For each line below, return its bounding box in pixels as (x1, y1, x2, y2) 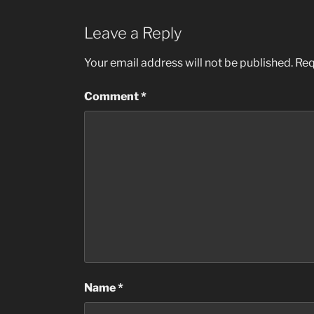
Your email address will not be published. (84, 56, 293, 70)
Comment (84, 90, 141, 104)
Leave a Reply (84, 23, 182, 42)
